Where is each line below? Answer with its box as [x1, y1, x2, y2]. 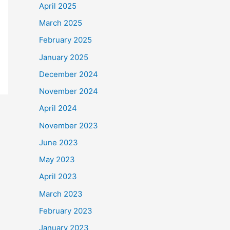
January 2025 [39, 52, 88, 62]
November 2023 [39, 120, 98, 130]
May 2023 [39, 155, 75, 165]
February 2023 [39, 205, 92, 216]
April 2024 [39, 103, 77, 113]
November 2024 [39, 86, 98, 97]
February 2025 [39, 35, 92, 45]
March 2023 [39, 188, 83, 199]
